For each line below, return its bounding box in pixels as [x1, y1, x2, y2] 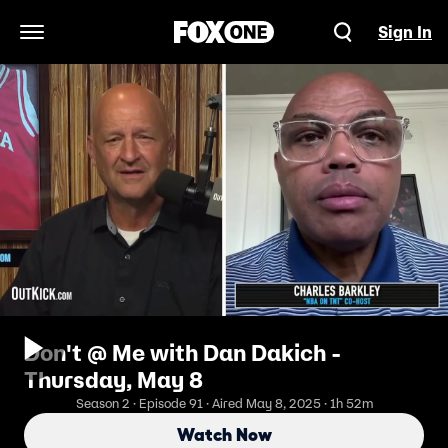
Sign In [378, 22, 432, 42]
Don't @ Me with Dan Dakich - [24, 339, 341, 367]
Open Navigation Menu [30, 32, 201, 53]
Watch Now [176, 425, 272, 445]
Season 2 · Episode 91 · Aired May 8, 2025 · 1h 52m [75, 395, 373, 412]
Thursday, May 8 [24, 366, 203, 394]
